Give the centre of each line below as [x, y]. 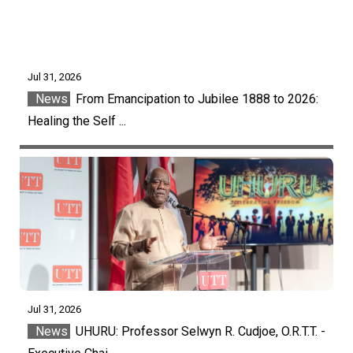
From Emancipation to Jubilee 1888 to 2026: [195, 98]
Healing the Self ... [77, 121]
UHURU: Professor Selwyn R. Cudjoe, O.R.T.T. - [199, 332]
